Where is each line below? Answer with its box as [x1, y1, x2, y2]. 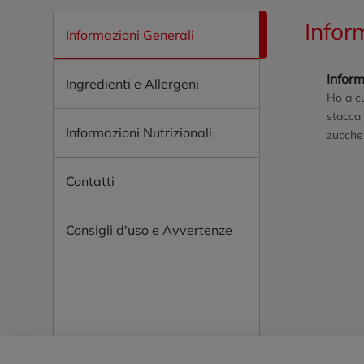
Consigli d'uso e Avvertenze [66, 222, 232, 238]
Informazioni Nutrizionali [66, 124, 212, 141]
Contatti [66, 173, 115, 189]
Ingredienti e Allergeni [66, 76, 199, 92]
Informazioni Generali [66, 27, 194, 43]
